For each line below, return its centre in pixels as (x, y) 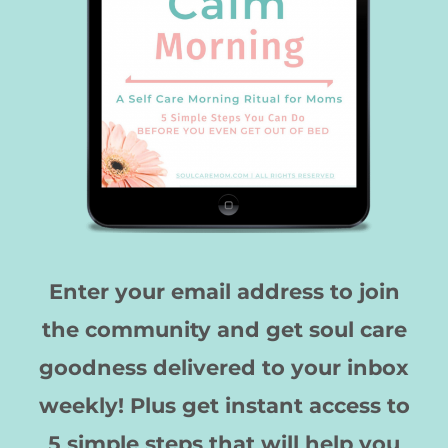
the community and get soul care (224, 329)
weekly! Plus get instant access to (224, 405)
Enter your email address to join (224, 291)
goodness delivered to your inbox (224, 367)
